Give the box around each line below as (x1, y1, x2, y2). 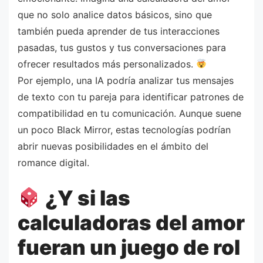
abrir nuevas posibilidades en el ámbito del (18, 140, 208, 152)
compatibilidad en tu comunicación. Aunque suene (18, 107, 241, 119)
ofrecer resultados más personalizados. (18, 58, 196, 70)
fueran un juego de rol (18, 235, 240, 260)
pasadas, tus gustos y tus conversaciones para (18, 41, 226, 53)
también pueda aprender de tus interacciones (18, 25, 220, 37)
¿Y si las (41, 186, 130, 211)
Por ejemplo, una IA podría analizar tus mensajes (18, 74, 234, 86)
